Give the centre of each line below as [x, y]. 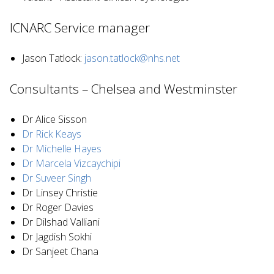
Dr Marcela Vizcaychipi [71, 163]
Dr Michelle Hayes [62, 148]
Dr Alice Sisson [54, 119]
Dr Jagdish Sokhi [57, 236]
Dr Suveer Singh [57, 178]
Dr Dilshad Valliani [61, 222]
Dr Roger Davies [58, 207]
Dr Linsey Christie [60, 192]
